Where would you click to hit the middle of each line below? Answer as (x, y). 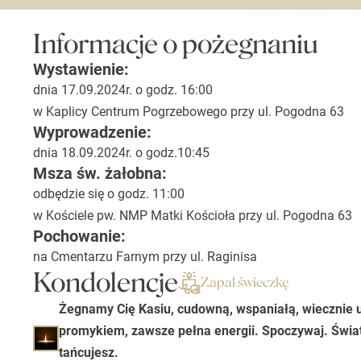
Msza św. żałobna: (100, 173)
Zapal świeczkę (245, 282)
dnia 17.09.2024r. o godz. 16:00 (122, 90)
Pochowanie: (79, 236)
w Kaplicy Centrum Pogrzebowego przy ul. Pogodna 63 (188, 112)
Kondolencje (105, 283)
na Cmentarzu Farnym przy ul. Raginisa (145, 257)
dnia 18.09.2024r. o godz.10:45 (121, 153)
